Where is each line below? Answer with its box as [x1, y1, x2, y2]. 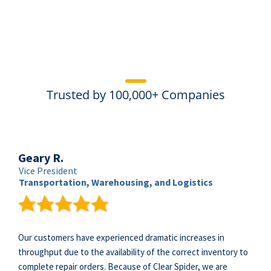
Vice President [19, 165, 77, 177]
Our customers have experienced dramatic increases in [18, 232, 224, 243]
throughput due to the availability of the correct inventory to [18, 246, 248, 258]
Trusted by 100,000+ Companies [46, 87, 225, 103]
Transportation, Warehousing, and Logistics [19, 176, 213, 188]
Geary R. [18, 150, 64, 165]
